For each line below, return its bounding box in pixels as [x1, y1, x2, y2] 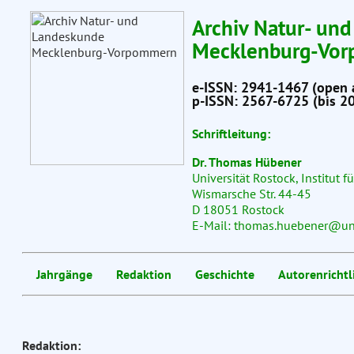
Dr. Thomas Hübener [191, 154, 302, 171]
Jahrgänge [36, 266, 92, 283]
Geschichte [194, 266, 254, 283]
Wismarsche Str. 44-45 [191, 186, 311, 202]
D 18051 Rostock [191, 201, 284, 218]
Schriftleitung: [191, 126, 270, 142]
